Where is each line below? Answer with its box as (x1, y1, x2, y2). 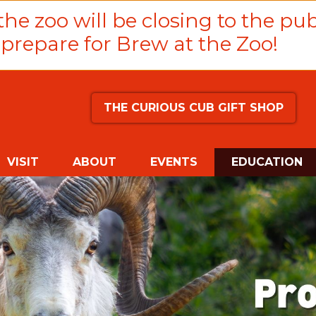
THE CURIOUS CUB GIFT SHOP (103, 101, 284, 114)
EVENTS (150, 155, 197, 169)
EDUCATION (231, 155, 303, 169)
